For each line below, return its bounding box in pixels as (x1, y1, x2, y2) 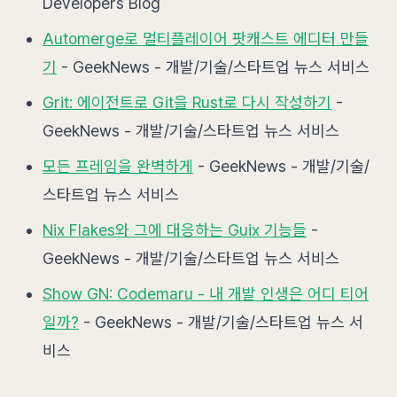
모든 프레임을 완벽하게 (43, 157, 193, 175)
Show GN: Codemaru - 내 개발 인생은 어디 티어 (43, 284, 369, 303)
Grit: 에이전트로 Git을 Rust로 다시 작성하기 (43, 93, 331, 112)
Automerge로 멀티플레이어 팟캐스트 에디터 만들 (43, 29, 369, 48)
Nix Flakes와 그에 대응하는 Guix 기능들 (43, 221, 307, 239)
